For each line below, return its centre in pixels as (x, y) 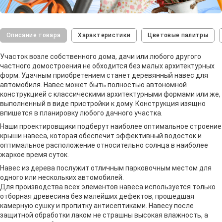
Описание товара (34, 35)
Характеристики (104, 35)
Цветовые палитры (178, 35)
